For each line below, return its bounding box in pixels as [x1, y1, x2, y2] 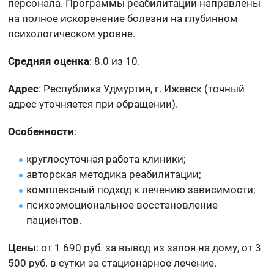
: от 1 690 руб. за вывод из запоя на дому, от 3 [36, 241, 262, 254]
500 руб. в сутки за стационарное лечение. [8, 256, 217, 269]
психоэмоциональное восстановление [26, 198, 218, 211]
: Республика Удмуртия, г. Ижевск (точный [39, 82, 245, 95]
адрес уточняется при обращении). [8, 97, 179, 110]
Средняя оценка [8, 54, 90, 67]
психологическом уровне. [8, 27, 136, 40]
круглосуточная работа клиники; [26, 152, 187, 165]
